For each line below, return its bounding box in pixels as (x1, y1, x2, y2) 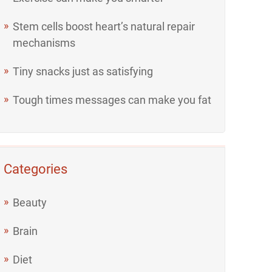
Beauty (13, 196, 47, 209)
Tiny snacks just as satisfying (13, 65, 154, 78)
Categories (4, 161, 68, 177)
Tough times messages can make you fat (13, 93, 212, 106)
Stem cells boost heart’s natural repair (13, 20, 195, 33)
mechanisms (13, 36, 76, 49)
